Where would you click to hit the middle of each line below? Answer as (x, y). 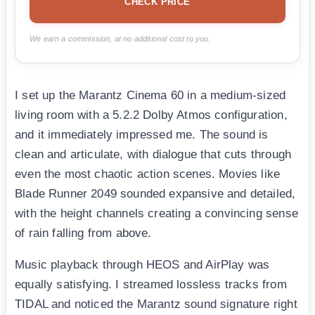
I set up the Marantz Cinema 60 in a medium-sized (150, 96)
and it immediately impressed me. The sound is (142, 135)
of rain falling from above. (83, 233)
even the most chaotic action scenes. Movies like (148, 174)
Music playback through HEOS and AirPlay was (142, 265)
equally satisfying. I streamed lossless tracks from (151, 285)
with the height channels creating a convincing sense (156, 214)
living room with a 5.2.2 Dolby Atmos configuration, (151, 115)
